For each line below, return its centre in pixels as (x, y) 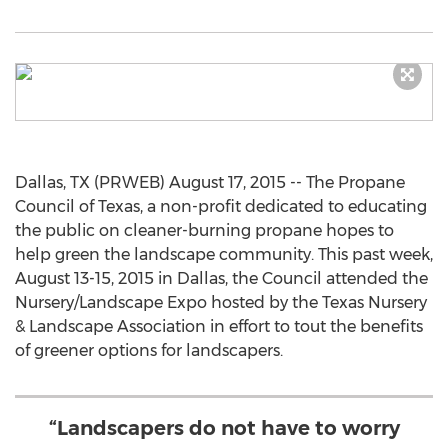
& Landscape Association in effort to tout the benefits (219, 326)
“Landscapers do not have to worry (224, 428)
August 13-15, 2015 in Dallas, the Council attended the (221, 278)
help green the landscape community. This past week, (224, 254)
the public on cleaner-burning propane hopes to (204, 230)
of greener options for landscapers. (149, 350)
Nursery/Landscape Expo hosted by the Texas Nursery (221, 302)
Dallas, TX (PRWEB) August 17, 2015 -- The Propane (210, 182)
